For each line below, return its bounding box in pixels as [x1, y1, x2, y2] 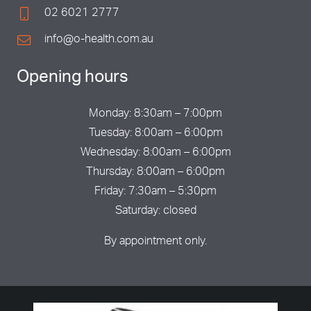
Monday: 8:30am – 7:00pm [89, 108, 222, 120]
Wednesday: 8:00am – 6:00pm [80, 147, 231, 159]
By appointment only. [104, 236, 207, 248]
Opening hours [17, 69, 128, 87]
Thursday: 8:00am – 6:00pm [86, 167, 225, 178]
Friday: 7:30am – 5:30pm [94, 186, 217, 198]
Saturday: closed [115, 205, 196, 217]
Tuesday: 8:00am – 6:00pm [88, 128, 223, 140]
